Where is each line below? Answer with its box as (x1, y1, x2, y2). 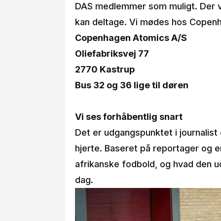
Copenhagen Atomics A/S (75, 32, 187, 43)
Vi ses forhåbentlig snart (75, 111, 183, 122)
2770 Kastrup (75, 64, 135, 74)
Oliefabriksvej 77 (75, 48, 149, 59)
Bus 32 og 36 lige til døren (75, 79, 188, 90)
